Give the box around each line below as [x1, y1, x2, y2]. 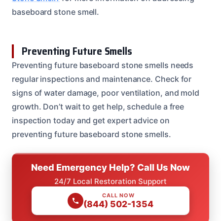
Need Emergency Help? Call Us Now [31, 161, 190, 173]
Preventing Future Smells [22, 42, 133, 59]
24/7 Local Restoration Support [54, 176, 167, 186]
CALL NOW [102, 191, 135, 199]
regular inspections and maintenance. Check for [12, 74, 192, 84]
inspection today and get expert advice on [12, 115, 170, 125]
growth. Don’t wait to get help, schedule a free [12, 101, 184, 111]
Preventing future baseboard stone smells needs [12, 60, 194, 70]
